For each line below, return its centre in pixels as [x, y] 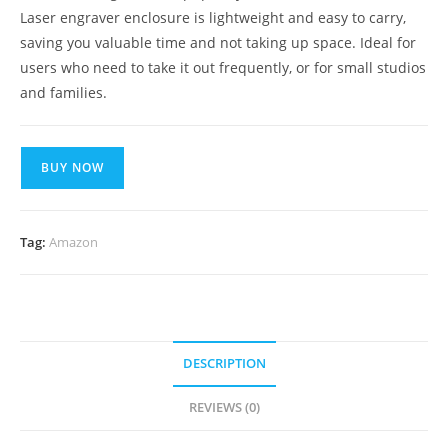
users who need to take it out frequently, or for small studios [223, 68]
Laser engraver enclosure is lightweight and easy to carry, [213, 18]
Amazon [73, 242]
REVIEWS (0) [224, 408]
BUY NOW [72, 168]
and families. [63, 93]
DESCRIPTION [224, 364]
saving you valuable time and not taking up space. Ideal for [218, 43]
